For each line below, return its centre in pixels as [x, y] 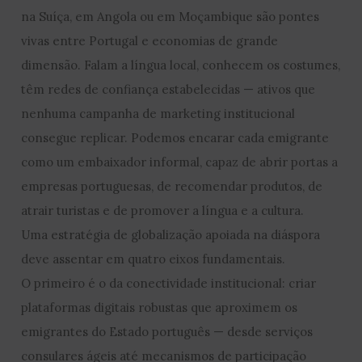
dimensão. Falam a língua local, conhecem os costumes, [181, 65]
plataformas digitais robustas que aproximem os [160, 307]
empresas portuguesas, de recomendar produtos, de [172, 186]
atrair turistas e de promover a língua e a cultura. [163, 210]
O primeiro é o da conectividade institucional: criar [169, 283]
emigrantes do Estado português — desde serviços [167, 331]
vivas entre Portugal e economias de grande [150, 40]
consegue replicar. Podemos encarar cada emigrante [175, 137]
